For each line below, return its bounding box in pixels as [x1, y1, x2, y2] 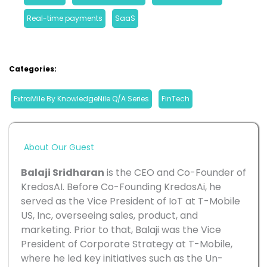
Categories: [9, 64, 57, 74]
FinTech [162, 94, 190, 104]
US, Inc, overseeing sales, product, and [21, 209, 198, 223]
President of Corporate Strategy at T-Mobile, [21, 237, 232, 252]
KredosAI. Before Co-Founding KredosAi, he [21, 180, 221, 194]
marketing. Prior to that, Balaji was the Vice [21, 223, 221, 237]
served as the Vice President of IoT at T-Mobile [21, 194, 240, 209]
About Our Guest [24, 141, 94, 154]
